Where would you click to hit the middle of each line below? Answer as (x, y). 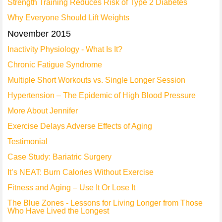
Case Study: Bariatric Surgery (59, 157)
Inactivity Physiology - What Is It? (65, 49)
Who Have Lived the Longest (58, 211)
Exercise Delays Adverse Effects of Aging (80, 126)
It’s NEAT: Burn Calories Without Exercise (81, 172)
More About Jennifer (43, 111)
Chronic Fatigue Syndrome (55, 65)
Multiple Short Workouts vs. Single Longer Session (96, 80)
